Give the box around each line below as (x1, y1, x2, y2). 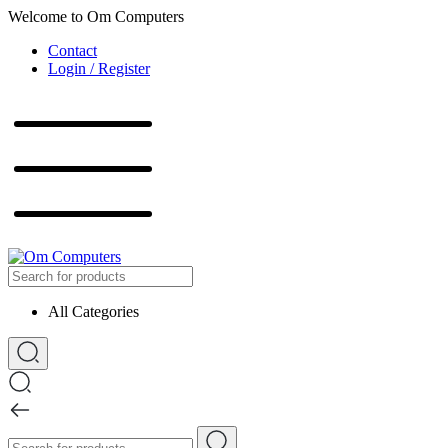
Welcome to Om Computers (8, 8, 184, 25)
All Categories (48, 303, 139, 320)
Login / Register (48, 60, 150, 77)
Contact (48, 42, 97, 59)
